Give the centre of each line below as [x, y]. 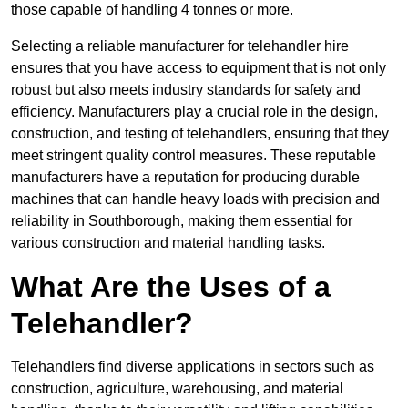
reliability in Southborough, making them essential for [182, 221]
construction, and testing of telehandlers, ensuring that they [200, 134]
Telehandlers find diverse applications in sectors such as [193, 367]
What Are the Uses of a [171, 287]
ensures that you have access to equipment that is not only [199, 68]
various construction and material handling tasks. [168, 243]
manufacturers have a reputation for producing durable [185, 178]
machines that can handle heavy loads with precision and [195, 199]
